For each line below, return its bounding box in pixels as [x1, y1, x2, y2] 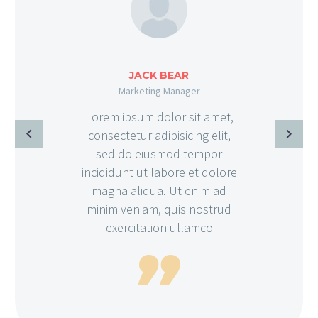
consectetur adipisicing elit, [87, 126, 231, 143]
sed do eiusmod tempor [96, 145, 222, 162]
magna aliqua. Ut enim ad [92, 182, 226, 199]
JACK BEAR [129, 68, 189, 82]
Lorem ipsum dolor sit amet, [84, 108, 234, 125]
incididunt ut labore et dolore [81, 163, 237, 180]
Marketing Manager [118, 84, 200, 97]
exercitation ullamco [105, 219, 213, 236]
